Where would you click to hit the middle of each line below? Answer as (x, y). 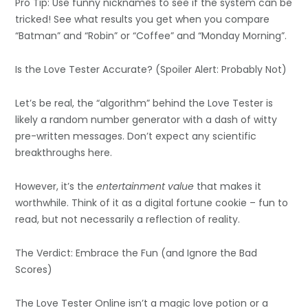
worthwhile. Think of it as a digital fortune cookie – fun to (152, 202)
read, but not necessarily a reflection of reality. (128, 219)
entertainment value (145, 186)
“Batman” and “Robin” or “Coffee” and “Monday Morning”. (151, 35)
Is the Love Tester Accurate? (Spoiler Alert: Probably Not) (151, 69)
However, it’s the (56, 186)
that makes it (228, 186)
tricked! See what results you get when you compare (143, 19)
